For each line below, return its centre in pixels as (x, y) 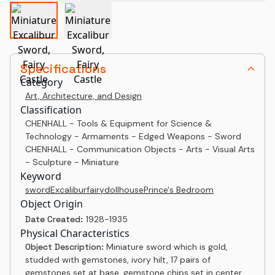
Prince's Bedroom (179, 190)
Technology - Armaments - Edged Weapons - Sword (133, 136)
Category (41, 82)
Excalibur (68, 190)
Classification (51, 110)
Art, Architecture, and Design (83, 96)
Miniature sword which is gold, (167, 247)
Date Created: (54, 219)
